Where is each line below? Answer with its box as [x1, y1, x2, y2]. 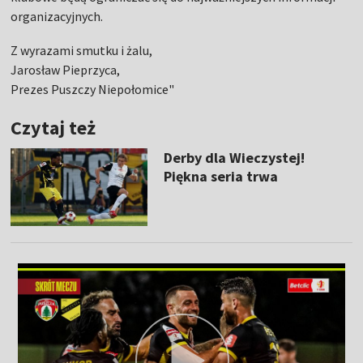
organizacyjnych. [11, 8, 104, 25]
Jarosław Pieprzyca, [11, 62, 121, 79]
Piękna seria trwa [163, 167, 278, 186]
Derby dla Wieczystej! [163, 148, 305, 168]
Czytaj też [11, 115, 96, 141]
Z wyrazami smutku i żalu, [11, 42, 153, 59]
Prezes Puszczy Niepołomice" [11, 81, 175, 98]
